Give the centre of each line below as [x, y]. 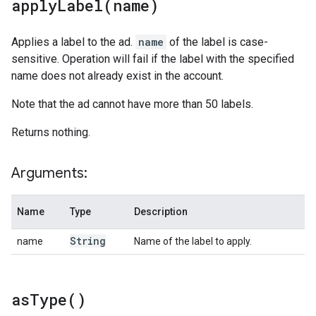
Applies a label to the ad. [73, 42]
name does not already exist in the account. [117, 76]
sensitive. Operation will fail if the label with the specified [153, 59]
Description [161, 212]
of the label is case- [217, 42]
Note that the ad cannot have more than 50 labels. [132, 104]
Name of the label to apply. [193, 241]
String [88, 241]
